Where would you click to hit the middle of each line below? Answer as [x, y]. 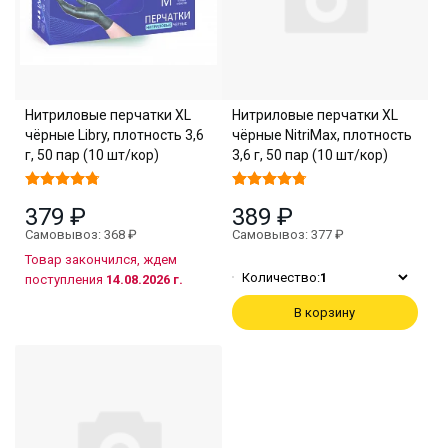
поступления [65, 279]
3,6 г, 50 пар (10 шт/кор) [309, 154]
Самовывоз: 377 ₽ [287, 234]
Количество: [280, 277]
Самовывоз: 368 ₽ [81, 234]
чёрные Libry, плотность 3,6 [114, 134]
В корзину [325, 312]
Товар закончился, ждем [101, 259]
